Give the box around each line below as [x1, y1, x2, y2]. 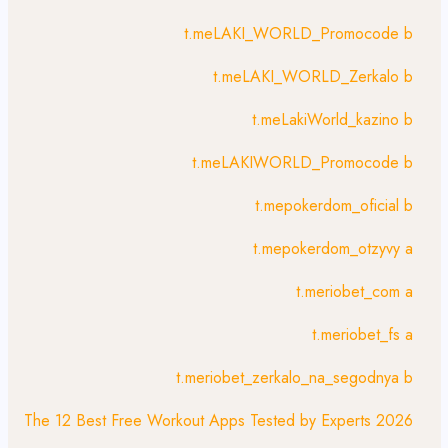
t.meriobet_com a [296, 280, 413, 303]
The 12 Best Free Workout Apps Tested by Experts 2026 [24, 409, 413, 432]
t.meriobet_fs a [312, 323, 413, 346]
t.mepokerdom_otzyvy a [253, 237, 413, 260]
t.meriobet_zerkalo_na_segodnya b [176, 366, 413, 389]
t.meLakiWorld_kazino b [252, 108, 413, 131]
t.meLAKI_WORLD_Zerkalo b [213, 65, 413, 88]
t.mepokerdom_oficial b [255, 194, 413, 217]
